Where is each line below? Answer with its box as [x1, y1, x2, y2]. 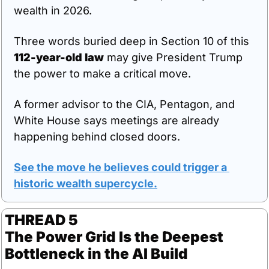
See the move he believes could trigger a [14, 160, 227, 174]
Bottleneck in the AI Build [5, 244, 188, 262]
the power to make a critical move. [14, 67, 191, 80]
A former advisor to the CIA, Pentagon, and [14, 97, 235, 110]
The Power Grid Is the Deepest [5, 228, 223, 246]
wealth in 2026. [14, 4, 92, 17]
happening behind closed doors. [14, 130, 180, 143]
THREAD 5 [5, 211, 78, 229]
